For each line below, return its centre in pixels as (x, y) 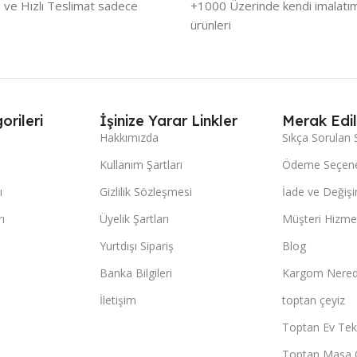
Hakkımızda (129, 137)
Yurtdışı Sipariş (136, 245)
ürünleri (211, 24)
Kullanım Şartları (141, 164)
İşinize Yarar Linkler (168, 120)
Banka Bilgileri (135, 273)
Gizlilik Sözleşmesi (145, 191)
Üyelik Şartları (134, 218)
